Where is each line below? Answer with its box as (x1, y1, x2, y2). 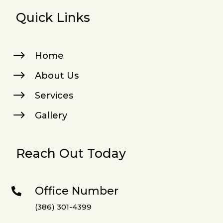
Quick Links (16, 10, 91, 25)
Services (34, 90, 73, 102)
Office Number (34, 184, 118, 198)
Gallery (34, 110, 67, 121)
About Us (34, 70, 79, 82)
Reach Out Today (16, 146, 126, 161)
